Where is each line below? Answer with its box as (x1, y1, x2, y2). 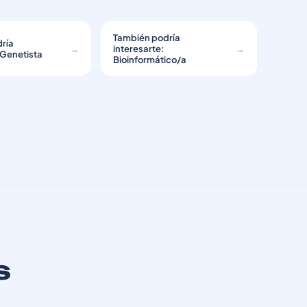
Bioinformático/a (112, 54, 186, 65)
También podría (112, 32, 180, 43)
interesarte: (112, 43, 164, 54)
